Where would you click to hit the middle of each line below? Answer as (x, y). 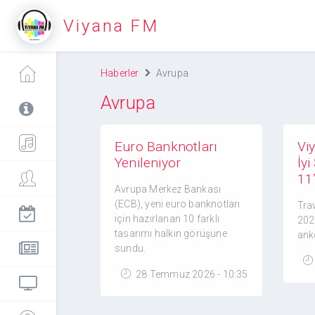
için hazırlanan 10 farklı (167, 219)
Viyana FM (111, 26)
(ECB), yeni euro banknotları (178, 204)
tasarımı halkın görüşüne (171, 233)
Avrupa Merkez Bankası (168, 189)
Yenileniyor (148, 163)
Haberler (120, 73)
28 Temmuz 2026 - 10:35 (191, 274)
